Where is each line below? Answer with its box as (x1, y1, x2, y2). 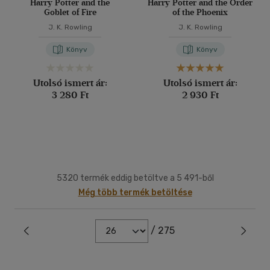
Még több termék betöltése (78, 187, 192, 198)
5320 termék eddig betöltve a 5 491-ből (56, 173, 214, 183)
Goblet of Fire (43, 7, 96, 17)
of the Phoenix (172, 7, 228, 17)
